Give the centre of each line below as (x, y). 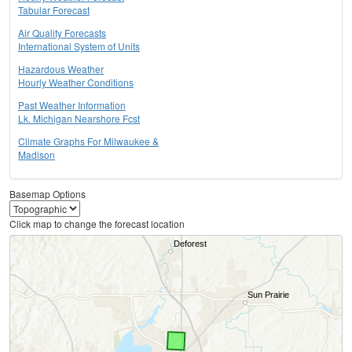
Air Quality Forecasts (62, 33)
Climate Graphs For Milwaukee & (88, 141)
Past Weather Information (72, 105)
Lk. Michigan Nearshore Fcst (79, 119)
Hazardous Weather (61, 69)
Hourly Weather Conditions (76, 82)
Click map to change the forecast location (97, 224)
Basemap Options (48, 194)
